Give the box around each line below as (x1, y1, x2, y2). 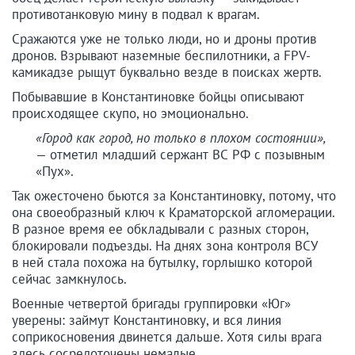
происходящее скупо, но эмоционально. (12, 104, 249, 122)
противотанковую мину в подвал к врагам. (12, 5, 260, 23)
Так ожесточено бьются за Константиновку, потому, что (12, 186, 336, 204)
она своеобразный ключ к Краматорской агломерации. (12, 203, 334, 221)
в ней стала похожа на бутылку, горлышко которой (12, 253, 312, 271)
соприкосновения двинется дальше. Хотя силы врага (12, 327, 322, 345)
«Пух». (36, 162, 74, 180)
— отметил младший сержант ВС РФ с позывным (36, 145, 325, 163)
